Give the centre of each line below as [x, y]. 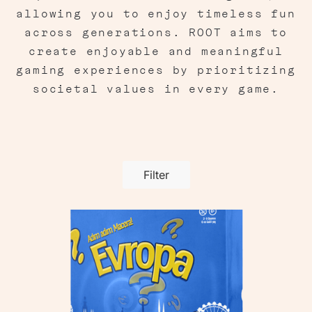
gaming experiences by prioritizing [156, 70]
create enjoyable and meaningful [156, 52]
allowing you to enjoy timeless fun [156, 14]
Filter [156, 175]
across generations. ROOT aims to [156, 33]
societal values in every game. [156, 89]
